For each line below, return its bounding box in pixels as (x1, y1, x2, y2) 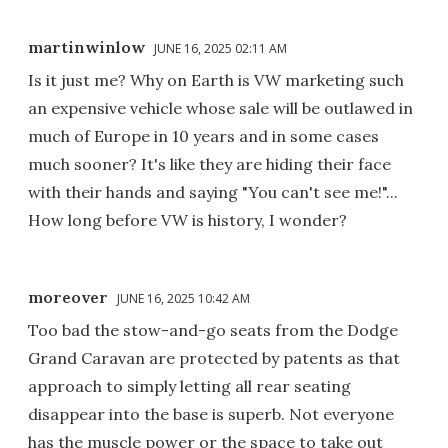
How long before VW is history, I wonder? (28, 209, 347, 230)
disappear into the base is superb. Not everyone (28, 403, 394, 424)
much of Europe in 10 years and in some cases (28, 125, 379, 146)
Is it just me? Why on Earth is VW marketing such (28, 69, 404, 90)
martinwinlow (28, 36, 145, 57)
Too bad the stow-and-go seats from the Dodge (28, 319, 398, 340)
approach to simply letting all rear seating (28, 375, 351, 396)
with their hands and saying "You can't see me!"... (28, 181, 398, 202)
